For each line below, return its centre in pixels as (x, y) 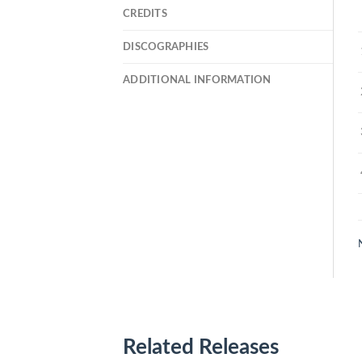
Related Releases (201, 347)
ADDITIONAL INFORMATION (197, 80)
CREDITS (145, 13)
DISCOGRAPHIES (166, 46)
